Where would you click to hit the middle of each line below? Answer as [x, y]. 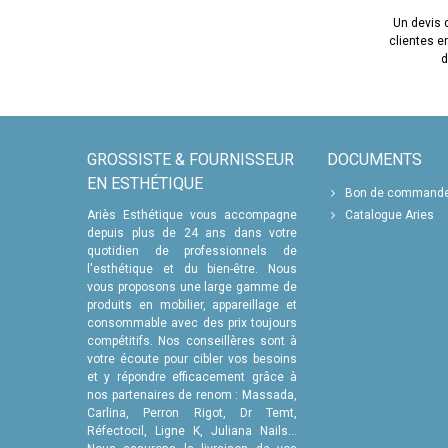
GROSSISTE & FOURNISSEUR [190, 159]
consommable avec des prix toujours [192, 322]
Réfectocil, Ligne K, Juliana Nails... [192, 430]
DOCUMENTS [374, 159]
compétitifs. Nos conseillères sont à [192, 340]
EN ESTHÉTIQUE [145, 183]
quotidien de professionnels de [192, 250]
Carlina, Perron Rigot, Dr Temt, [192, 412]
